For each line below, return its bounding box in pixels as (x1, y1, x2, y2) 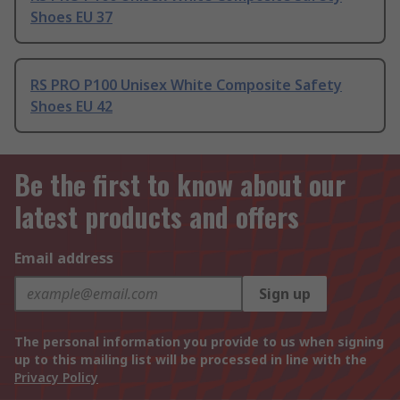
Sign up (259, 284, 311, 304)
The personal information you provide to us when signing (14, 333, 384, 351)
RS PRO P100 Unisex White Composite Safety (30, 75, 342, 96)
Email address (14, 248, 113, 269)
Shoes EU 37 (30, 7, 112, 28)
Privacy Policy (14, 369, 98, 387)
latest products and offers (14, 196, 299, 237)
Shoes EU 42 (30, 96, 112, 117)
